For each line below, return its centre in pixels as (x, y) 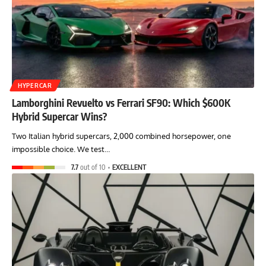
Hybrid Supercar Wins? (59, 117)
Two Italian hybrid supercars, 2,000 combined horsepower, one (121, 136)
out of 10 (92, 167)
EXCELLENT (130, 167)
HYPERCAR (35, 86)
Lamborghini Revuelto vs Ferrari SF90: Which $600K (121, 103)
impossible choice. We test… (61, 149)
